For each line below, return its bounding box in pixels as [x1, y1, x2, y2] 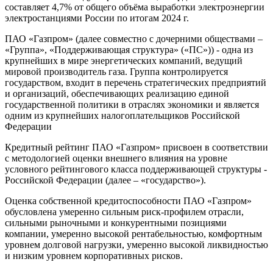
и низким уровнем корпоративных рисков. [5, 250, 183, 261]
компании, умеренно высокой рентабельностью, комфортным [5, 229, 262, 239]
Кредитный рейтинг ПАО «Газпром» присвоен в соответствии [5, 142, 268, 153]
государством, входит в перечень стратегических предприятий [5, 77, 266, 88]
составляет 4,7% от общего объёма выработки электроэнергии [5, 2, 264, 13]
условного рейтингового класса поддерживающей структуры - [5, 164, 267, 175]
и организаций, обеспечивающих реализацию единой [5, 88, 229, 99]
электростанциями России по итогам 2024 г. [5, 13, 189, 24]
